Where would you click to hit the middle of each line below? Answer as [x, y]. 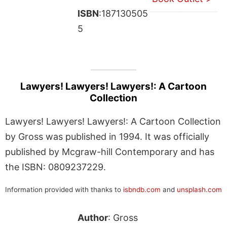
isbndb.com [142, 189]
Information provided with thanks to [64, 189]
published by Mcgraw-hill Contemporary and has [110, 152]
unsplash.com [199, 189]
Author [92, 217]
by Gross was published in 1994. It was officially [107, 136]
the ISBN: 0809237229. [55, 167]
